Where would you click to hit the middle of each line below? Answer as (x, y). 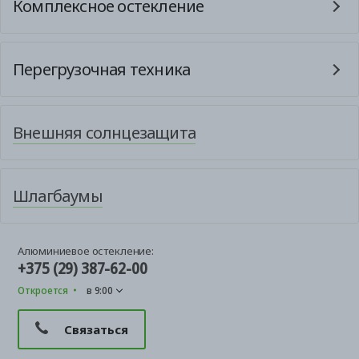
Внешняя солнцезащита (104, 132)
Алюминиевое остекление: (86, 250)
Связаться (97, 329)
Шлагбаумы (58, 196)
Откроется (43, 290)
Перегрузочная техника (102, 69)
